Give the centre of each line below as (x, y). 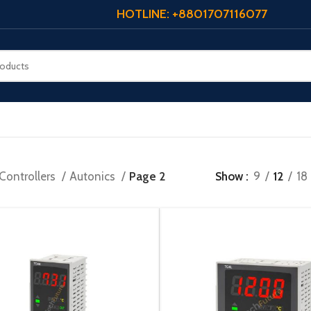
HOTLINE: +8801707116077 (192, 14)
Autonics (93, 176)
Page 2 (147, 176)
